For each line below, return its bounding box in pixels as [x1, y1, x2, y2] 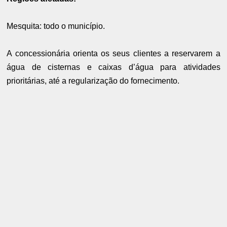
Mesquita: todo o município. [7, 22, 105, 31]
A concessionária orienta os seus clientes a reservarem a [7, 49, 220, 58]
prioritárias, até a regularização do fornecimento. [7, 77, 180, 86]
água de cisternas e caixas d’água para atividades [7, 63, 220, 72]
